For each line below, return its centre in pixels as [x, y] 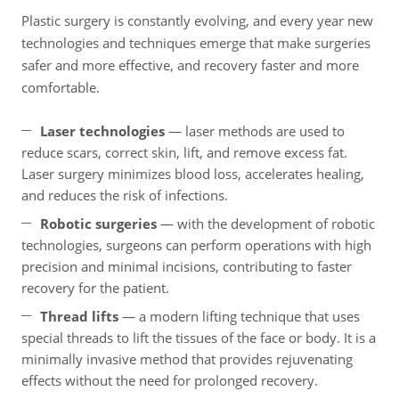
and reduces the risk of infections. [125, 195]
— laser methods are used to [255, 131]
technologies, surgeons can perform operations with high [196, 245]
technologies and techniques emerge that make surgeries [196, 43]
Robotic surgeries [98, 224]
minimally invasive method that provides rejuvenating [187, 359]
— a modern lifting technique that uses [239, 317]
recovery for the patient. [95, 288]
